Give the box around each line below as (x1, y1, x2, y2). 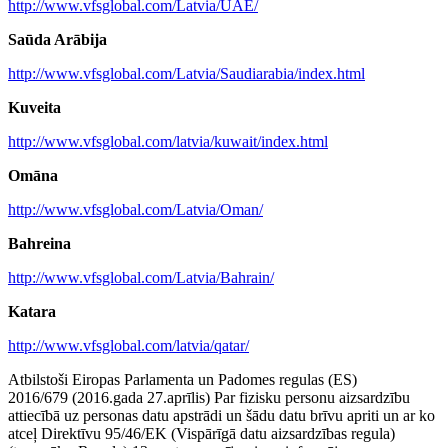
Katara (8, 302, 56, 320)
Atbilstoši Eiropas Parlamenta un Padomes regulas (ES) (8, 370, 357, 388)
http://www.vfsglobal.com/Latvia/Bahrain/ (8, 268, 274, 286)
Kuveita (8, 98, 61, 116)
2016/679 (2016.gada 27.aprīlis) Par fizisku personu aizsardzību (8, 388, 410, 406)
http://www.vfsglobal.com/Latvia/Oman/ (8, 200, 263, 218)
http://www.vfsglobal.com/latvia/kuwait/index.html (8, 132, 328, 150)
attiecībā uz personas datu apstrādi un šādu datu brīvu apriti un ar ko (8, 406, 435, 424)
